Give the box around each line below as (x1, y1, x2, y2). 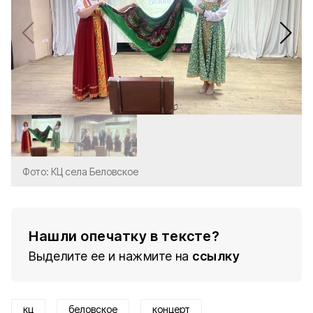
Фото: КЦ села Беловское (22, 166, 138, 177)
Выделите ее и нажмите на (29, 249, 189, 263)
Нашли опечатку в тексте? (29, 228, 219, 245)
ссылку (192, 249, 240, 263)
